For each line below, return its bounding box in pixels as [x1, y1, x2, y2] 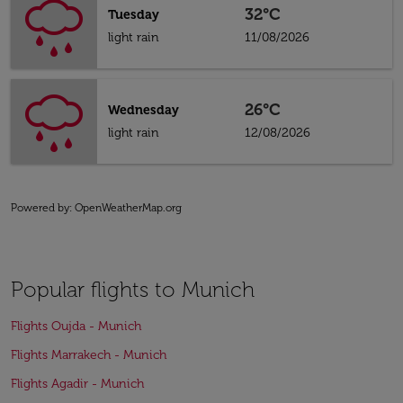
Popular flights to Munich [11, 276, 255, 302]
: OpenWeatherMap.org [69, 201, 182, 214]
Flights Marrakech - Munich [11, 347, 166, 363]
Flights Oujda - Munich [11, 318, 141, 334]
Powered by [11, 201, 69, 214]
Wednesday [108, 103, 179, 118]
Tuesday [108, 7, 159, 22]
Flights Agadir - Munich [11, 376, 144, 391]
